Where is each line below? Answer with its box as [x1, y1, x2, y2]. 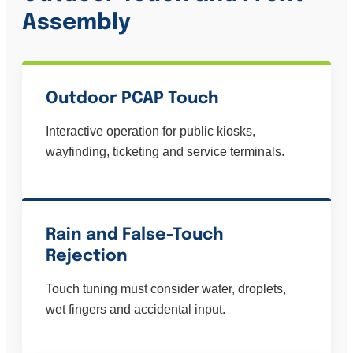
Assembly [22, 12, 131, 35]
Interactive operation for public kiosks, [46, 124, 255, 139]
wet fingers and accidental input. [46, 303, 225, 317]
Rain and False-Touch [46, 226, 224, 244]
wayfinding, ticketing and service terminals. [46, 145, 284, 159]
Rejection [46, 247, 128, 266]
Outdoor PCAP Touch [46, 90, 219, 108]
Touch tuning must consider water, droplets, [46, 282, 286, 296]
